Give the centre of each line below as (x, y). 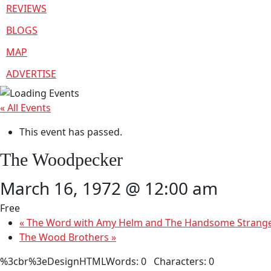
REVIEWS (26, 9)
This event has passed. (71, 132)
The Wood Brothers (65, 237)
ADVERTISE (31, 74)
